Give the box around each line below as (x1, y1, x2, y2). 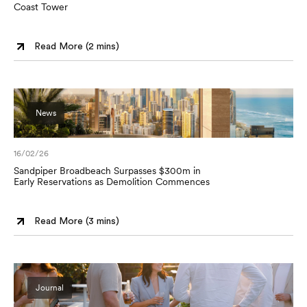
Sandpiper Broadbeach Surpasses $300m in (14, 165, 201, 176)
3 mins (88, 216, 116, 226)
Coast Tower (14, 1, 68, 12)
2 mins (88, 41, 116, 51)
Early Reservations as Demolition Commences (14, 176, 210, 187)
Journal (36, 283, 64, 293)
